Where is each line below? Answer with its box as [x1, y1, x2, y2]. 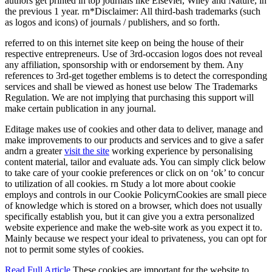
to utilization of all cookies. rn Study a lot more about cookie [5, 178, 236, 189]
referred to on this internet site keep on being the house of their [5, 37, 243, 48]
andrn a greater [5, 145, 64, 156]
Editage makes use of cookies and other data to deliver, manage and [5, 123, 263, 134]
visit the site [64, 145, 109, 156]
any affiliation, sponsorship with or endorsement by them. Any [5, 59, 243, 70]
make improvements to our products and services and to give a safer [5, 134, 263, 145]
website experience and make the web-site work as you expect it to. [5, 222, 262, 233]
